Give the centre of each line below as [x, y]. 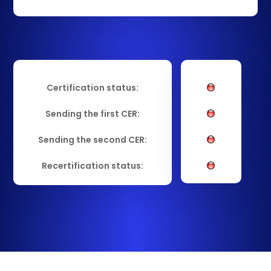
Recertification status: [93, 165]
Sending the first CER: [93, 113]
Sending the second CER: [93, 139]
